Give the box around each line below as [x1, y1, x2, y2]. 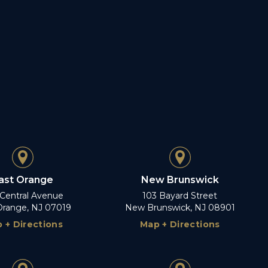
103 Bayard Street [142, 190, 218, 201]
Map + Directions [139, 218, 220, 230]
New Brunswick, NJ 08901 [124, 202, 235, 213]
